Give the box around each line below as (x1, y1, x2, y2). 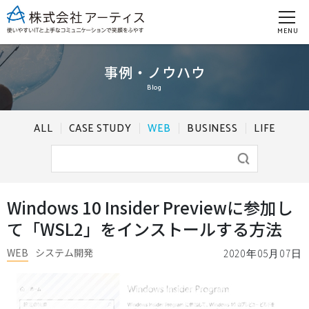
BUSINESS (187, 120, 238, 137)
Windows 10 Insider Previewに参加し (7, 195, 293, 219)
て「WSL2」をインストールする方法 (7, 217, 282, 241)
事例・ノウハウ (103, 61, 206, 82)
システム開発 (35, 246, 93, 259)
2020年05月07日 (223, 247, 302, 260)
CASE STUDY (69, 120, 132, 137)
